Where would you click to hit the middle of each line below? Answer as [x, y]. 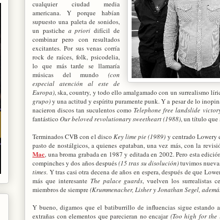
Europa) [43, 92]
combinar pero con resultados [76, 39]
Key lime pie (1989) [139, 136]
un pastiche [50, 30]
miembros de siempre [61, 189]
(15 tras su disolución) [149, 163]
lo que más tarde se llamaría [76, 66]
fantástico [46, 119]
